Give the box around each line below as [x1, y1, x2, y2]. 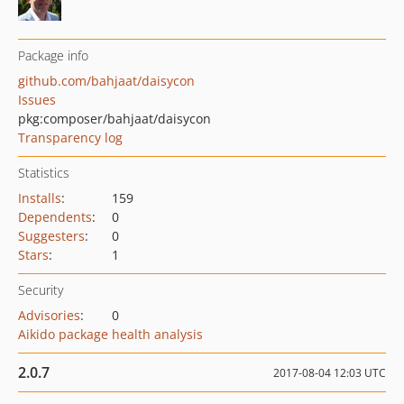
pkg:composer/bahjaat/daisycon [18, 110, 211, 127]
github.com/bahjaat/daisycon [18, 72, 195, 89]
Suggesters [18, 227, 85, 244]
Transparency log [18, 129, 123, 146]
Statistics [18, 164, 69, 181]
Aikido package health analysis [18, 326, 203, 343]
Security [18, 281, 63, 298]
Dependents [18, 208, 92, 225]
